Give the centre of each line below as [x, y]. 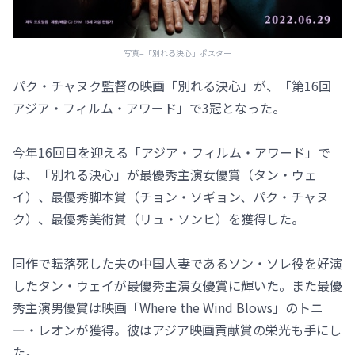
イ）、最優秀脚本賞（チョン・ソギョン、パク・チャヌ [171, 197]
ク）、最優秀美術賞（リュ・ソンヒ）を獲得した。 [158, 219]
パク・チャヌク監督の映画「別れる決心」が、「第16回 [172, 86]
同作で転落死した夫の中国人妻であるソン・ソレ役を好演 [177, 263]
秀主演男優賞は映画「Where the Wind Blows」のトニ [168, 307]
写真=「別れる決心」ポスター [177, 53]
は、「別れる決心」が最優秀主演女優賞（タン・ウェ [165, 174]
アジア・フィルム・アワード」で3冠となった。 [149, 108]
